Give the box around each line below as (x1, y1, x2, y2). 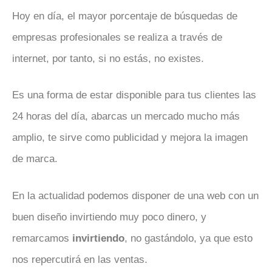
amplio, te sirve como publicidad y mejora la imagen (12, 132, 248, 144)
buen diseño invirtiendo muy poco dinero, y (12, 211, 206, 223)
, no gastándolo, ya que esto (124, 232, 253, 244)
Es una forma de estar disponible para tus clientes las (12, 89, 256, 101)
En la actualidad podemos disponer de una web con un (12, 189, 259, 202)
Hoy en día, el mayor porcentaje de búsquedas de (12, 10, 237, 22)
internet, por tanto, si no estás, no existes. (12, 52, 204, 64)
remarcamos (12, 232, 72, 244)
